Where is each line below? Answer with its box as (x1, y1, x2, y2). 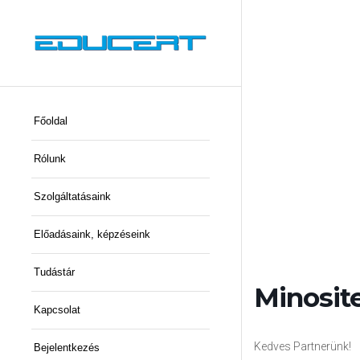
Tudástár (34, 266, 75, 279)
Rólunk (34, 153, 66, 166)
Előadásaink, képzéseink (34, 228, 150, 241)
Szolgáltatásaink (34, 190, 111, 203)
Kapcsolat (34, 304, 80, 317)
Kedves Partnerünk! (254, 339, 351, 353)
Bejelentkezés (34, 342, 100, 354)
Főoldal (34, 115, 67, 128)
